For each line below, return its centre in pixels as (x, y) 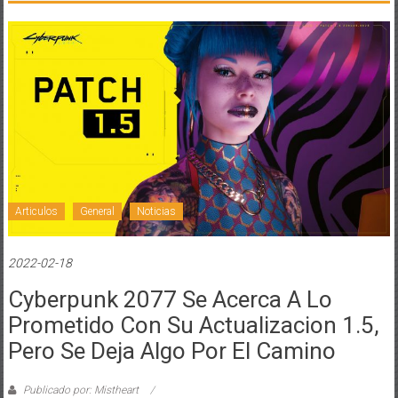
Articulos (36, 212)
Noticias (156, 212)
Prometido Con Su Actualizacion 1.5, (193, 326)
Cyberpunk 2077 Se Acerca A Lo (170, 300)
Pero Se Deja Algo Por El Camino (171, 351)
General (97, 212)
